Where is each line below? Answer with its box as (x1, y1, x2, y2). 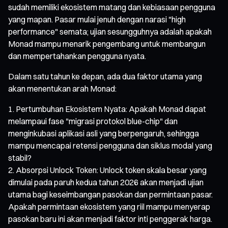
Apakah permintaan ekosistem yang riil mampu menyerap (8, 201, 210, 212)
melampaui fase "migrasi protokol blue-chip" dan (8, 116, 178, 126)
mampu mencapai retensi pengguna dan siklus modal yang (8, 140, 212, 151)
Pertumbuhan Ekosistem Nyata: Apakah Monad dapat (16, 103, 206, 114)
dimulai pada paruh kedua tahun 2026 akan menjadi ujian (8, 177, 204, 187)
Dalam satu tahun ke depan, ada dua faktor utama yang (8, 71, 202, 81)
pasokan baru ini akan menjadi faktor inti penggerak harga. (8, 213, 212, 224)
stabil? (8, 152, 32, 163)
